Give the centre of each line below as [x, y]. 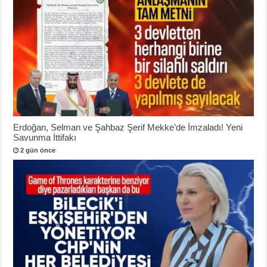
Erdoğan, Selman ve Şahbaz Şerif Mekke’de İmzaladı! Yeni [128, 127]
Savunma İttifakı [45, 137]
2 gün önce [38, 150]
